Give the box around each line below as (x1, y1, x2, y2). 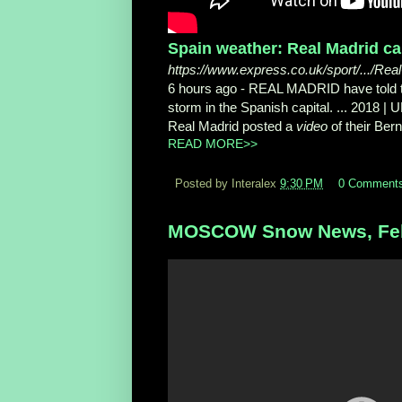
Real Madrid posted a (168, 118, 296, 135)
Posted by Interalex (175, 178, 280, 191)
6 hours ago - (168, 81, 249, 97)
